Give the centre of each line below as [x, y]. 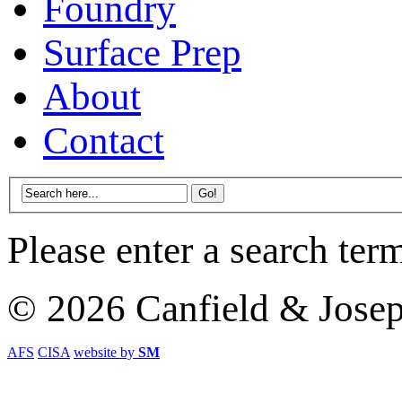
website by [106, 352]
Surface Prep [142, 53]
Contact [104, 141]
